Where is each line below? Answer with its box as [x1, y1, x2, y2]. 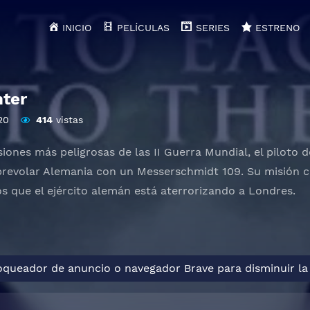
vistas [52, 113, 83, 125]
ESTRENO [255, 22, 300, 33]
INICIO [62, 22, 92, 33]
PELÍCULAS [117, 22, 170, 33]
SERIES [195, 22, 230, 33]
